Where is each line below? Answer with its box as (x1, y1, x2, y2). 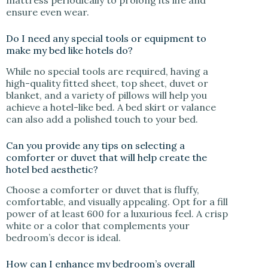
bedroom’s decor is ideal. (6, 232, 121, 244)
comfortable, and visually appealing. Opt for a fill (6, 196, 228, 208)
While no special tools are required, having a (6, 65, 208, 77)
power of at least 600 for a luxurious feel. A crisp (6, 208, 228, 220)
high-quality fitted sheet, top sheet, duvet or (6, 77, 208, 89)
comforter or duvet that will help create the (6, 151, 207, 163)
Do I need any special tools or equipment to (6, 32, 206, 44)
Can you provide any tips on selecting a (6, 139, 185, 151)
